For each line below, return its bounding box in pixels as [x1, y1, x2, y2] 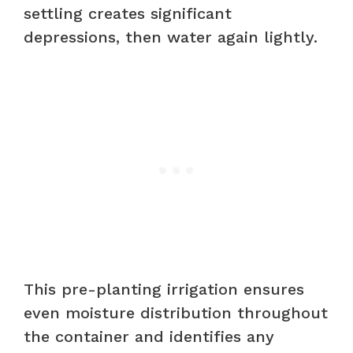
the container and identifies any [24, 326, 274, 346]
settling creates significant [24, 3, 232, 23]
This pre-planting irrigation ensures [24, 279, 304, 299]
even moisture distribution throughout [24, 303, 328, 322]
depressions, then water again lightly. [24, 27, 318, 46]
